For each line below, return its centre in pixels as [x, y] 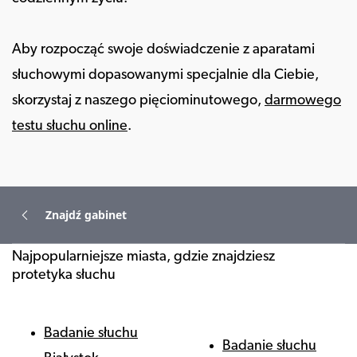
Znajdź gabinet [86, 214]
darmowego [303, 101]
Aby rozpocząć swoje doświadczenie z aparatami [163, 50]
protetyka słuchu [64, 275]
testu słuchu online [70, 126]
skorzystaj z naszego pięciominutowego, [138, 101]
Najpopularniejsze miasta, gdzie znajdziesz [143, 257]
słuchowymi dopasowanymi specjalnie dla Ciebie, [165, 75]
